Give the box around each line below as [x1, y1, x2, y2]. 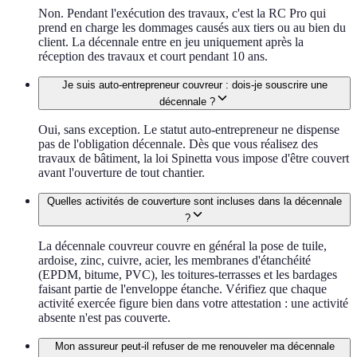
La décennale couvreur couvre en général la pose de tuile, [38, 238, 327, 253]
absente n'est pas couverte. [38, 310, 171, 324]
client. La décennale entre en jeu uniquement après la [38, 34, 304, 49]
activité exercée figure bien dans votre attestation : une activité [38, 296, 348, 310]
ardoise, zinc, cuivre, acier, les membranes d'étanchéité [38, 253, 311, 267]
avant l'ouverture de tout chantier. [38, 165, 205, 179]
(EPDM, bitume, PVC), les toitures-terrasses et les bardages [38, 267, 337, 281]
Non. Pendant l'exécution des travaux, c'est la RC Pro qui [38, 6, 326, 20]
